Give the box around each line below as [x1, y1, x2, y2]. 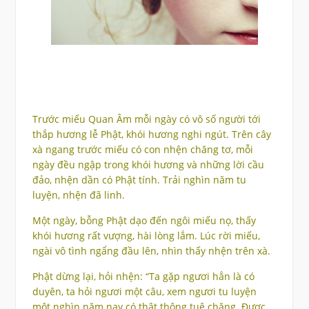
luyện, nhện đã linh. [32, 188, 125, 202]
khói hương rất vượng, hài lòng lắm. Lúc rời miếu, [32, 229, 260, 243]
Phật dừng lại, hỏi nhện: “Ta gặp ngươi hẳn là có [32, 270, 255, 283]
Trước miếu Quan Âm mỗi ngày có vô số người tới [32, 112, 261, 126]
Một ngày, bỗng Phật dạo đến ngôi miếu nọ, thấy [32, 214, 256, 228]
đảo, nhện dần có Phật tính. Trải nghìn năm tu [32, 173, 246, 187]
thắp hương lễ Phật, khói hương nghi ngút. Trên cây [32, 128, 271, 141]
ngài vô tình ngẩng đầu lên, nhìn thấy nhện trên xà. [32, 244, 270, 258]
